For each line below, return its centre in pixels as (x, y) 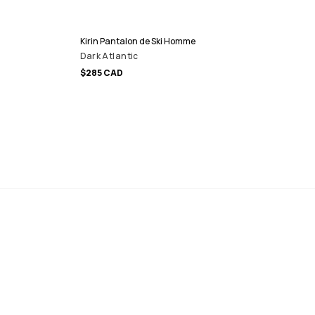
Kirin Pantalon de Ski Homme (137, 41)
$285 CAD (101, 72)
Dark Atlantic (109, 56)
